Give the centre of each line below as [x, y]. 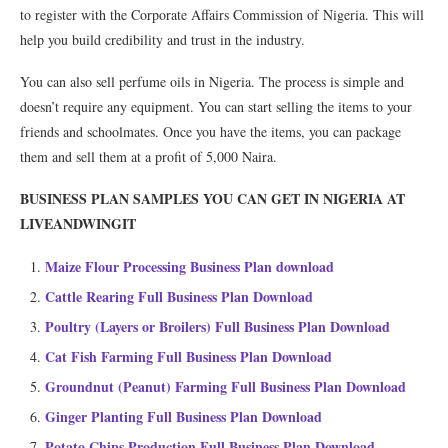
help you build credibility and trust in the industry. [162, 40]
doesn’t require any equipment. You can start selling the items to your [216, 107]
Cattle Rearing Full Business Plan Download [179, 297]
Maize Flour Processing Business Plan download [189, 267]
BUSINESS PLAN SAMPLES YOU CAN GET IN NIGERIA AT [212, 199]
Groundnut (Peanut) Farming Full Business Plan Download [225, 387]
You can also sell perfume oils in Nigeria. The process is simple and [212, 82]
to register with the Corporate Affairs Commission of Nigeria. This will [222, 15]
